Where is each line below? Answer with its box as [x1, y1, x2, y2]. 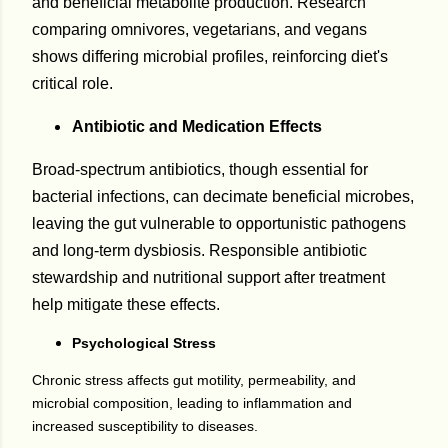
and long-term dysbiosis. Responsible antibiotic [32, 241, 367, 259]
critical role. [32, 74, 113, 92]
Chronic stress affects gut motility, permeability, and [32, 371, 356, 388]
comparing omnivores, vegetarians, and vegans [32, 20, 367, 38]
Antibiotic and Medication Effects [72, 117, 322, 135]
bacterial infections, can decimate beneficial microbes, [32, 187, 414, 205]
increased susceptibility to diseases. [32, 417, 258, 434]
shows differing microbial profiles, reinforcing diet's [32, 47, 388, 65]
